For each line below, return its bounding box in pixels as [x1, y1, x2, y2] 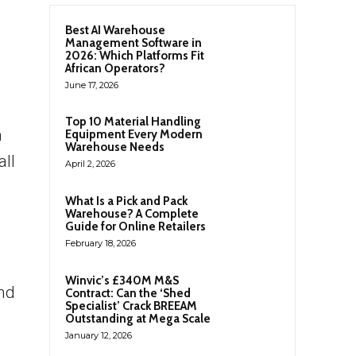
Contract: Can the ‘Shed [65, 286, 191, 301]
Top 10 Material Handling [65, 114, 201, 129]
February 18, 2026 [65, 238, 136, 250]
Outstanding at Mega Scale [65, 311, 211, 327]
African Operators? [65, 61, 165, 75]
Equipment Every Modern [65, 127, 203, 141]
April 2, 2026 [65, 158, 115, 169]
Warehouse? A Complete [65, 207, 199, 222]
